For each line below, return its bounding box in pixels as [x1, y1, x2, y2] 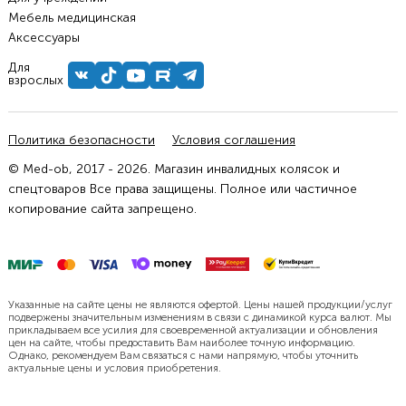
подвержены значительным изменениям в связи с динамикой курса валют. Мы [7, 311, 391, 324]
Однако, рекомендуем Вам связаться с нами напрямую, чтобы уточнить [7, 349, 358, 362]
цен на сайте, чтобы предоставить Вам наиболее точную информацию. [7, 336, 355, 350]
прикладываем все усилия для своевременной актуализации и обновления [7, 324, 378, 337]
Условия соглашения [171, 132, 295, 149]
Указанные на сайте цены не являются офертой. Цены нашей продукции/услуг [7, 298, 392, 312]
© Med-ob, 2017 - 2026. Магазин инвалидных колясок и [7, 161, 340, 178]
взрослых [7, 72, 63, 89]
